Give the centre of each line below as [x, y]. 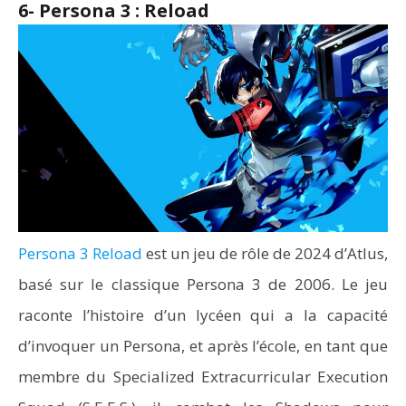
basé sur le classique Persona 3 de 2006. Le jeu [203, 284]
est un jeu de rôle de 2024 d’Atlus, [265, 253]
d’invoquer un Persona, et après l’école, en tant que [203, 346]
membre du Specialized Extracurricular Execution [203, 377]
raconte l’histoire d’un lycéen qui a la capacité [203, 315]
